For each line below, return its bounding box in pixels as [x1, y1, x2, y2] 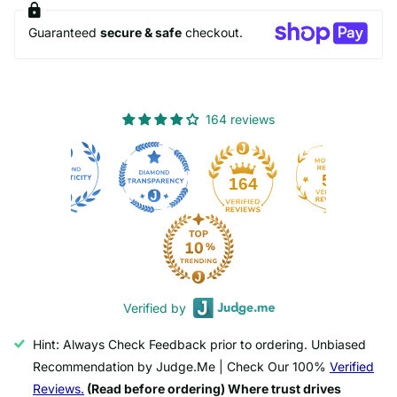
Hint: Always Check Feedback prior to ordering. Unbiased [33, 337, 366, 353]
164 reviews [206, 112, 275, 128]
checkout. [182, 25, 243, 41]
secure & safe [100, 25, 182, 41]
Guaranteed [28, 25, 100, 41]
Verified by [122, 300, 186, 316]
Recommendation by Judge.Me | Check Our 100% [33, 359, 330, 375]
